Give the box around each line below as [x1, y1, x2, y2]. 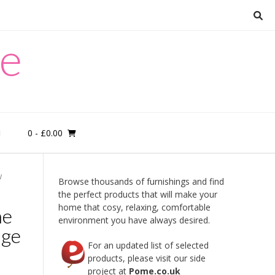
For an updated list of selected [87, 239, 209, 251]
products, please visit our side [87, 252, 206, 264]
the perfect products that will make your [58, 188, 217, 200]
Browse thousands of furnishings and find [58, 176, 224, 187]
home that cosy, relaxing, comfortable [58, 201, 211, 213]
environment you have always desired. [58, 214, 210, 226]
